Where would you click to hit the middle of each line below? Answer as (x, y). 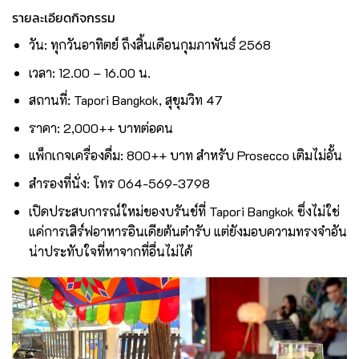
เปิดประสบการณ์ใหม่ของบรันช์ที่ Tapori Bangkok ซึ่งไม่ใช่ (184, 211)
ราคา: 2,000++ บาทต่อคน (101, 127)
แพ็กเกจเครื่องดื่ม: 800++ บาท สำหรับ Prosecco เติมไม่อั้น (185, 155)
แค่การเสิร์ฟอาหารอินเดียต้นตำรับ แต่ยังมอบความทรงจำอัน (188, 231)
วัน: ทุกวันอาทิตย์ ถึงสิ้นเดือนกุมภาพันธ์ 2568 (149, 45)
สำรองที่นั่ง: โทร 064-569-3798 (119, 184)
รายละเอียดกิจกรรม (64, 18)
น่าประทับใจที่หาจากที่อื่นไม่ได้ (110, 251)
